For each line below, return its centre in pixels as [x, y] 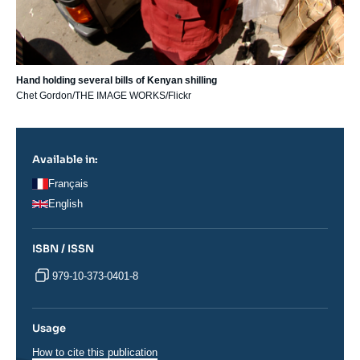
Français [68, 184]
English [65, 204]
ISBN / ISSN [63, 249]
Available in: [65, 160]
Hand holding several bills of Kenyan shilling [117, 81]
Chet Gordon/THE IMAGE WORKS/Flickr [104, 96]
